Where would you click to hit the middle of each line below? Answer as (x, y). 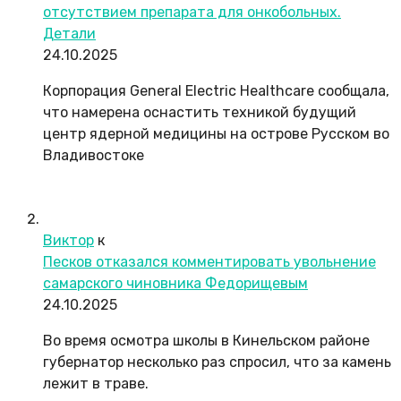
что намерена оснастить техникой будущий (200, 113)
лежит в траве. (96, 384)
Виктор (68, 241)
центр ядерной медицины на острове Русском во (216, 134)
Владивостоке (94, 156)
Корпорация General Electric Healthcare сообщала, (216, 91)
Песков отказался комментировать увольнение (209, 262)
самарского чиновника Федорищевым (175, 284)
